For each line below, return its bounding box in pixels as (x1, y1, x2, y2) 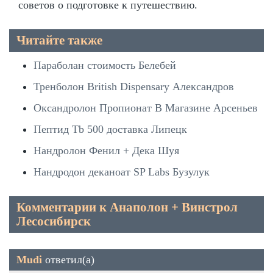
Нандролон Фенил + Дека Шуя (34, 144, 179, 157)
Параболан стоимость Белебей (34, 58, 176, 71)
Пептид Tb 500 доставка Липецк (34, 122, 187, 135)
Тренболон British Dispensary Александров (34, 80, 234, 93)
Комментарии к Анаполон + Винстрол (16, 199, 238, 214)
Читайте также (16, 32, 102, 48)
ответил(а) (42, 253, 94, 266)
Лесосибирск (16, 213, 91, 229)
